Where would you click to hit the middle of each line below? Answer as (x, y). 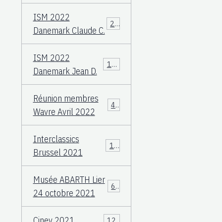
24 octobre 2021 (64, 193)
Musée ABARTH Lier (69, 179)
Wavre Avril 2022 (64, 111)
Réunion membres (66, 98)
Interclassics (56, 139)
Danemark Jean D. (65, 71)
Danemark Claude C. (69, 30)
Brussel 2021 (58, 152)
